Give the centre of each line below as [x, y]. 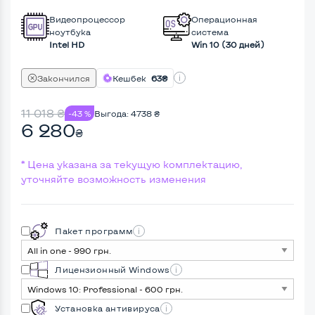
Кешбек [130, 78]
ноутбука [70, 31]
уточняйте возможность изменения [114, 179]
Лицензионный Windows [109, 269]
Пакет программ [91, 231]
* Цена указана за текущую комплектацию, [132, 164]
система [210, 31]
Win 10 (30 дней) [228, 44]
